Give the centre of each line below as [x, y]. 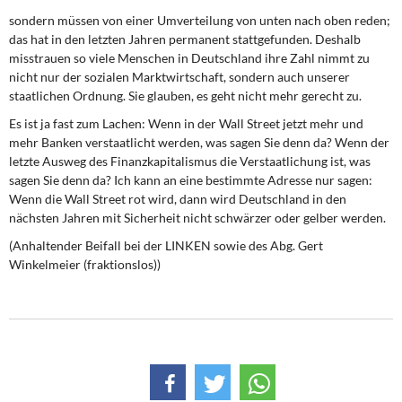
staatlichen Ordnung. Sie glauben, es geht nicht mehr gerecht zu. [185, 96]
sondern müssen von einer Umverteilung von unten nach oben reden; [200, 20]
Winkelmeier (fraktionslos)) [85, 264]
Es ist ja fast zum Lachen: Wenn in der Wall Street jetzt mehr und [186, 123]
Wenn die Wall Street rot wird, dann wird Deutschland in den [178, 199]
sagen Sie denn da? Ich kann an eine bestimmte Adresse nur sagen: [191, 180]
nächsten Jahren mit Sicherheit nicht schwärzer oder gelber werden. [197, 218]
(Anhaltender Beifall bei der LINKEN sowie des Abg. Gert [166, 245]
